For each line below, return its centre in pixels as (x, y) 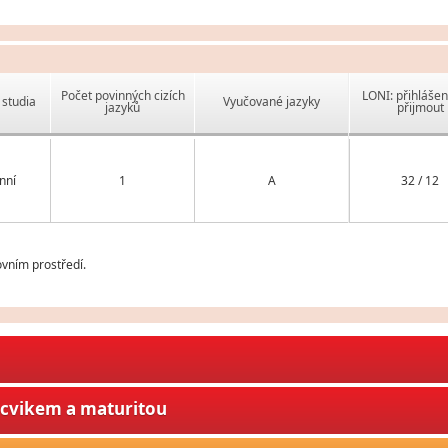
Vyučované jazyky (272, 102)
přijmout (420, 108)
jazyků (123, 108)
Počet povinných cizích (122, 96)
